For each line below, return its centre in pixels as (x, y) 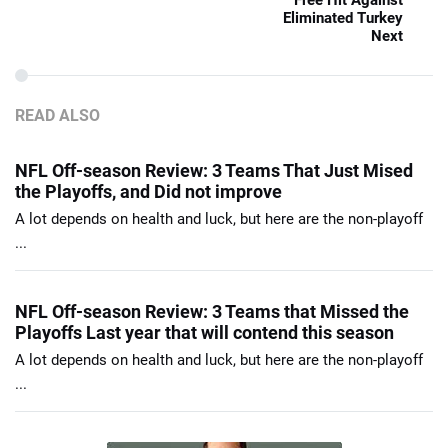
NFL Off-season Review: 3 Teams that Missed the (212, 312)
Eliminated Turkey (343, 18)
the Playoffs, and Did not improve (148, 192)
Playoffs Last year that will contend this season (204, 333)
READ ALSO (57, 116)
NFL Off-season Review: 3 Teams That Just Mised (214, 171)
